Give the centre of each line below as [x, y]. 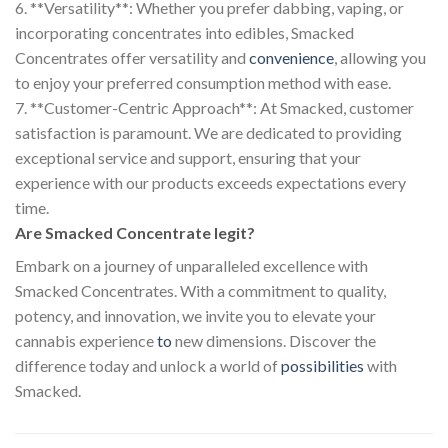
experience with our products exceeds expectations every [210, 182]
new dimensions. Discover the [274, 340]
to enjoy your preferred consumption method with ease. [203, 82]
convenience [291, 57]
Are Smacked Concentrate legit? [135, 232]
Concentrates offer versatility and [132, 57]
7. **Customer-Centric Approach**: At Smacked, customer [214, 107]
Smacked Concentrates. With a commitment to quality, [200, 290]
